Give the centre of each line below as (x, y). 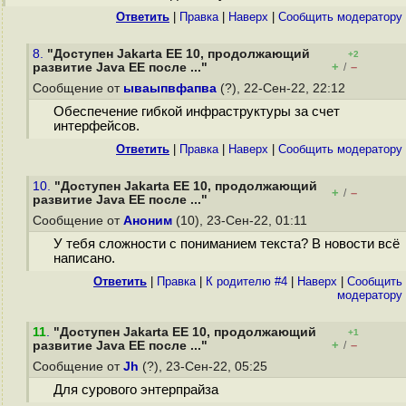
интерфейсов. (96, 126)
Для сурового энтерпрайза (135, 390)
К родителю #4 (246, 281)
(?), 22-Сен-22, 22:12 (283, 88)
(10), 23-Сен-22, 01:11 (242, 221)
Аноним (148, 221)
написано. (84, 259)
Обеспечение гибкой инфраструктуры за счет (196, 112)
